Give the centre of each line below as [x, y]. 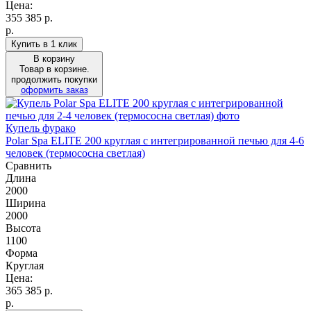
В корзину [54, 58]
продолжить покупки [54, 79]
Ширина [26, 203]
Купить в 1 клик [44, 44]
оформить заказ [54, 90]
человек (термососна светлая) [75, 153]
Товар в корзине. [54, 69]
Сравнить [28, 165]
